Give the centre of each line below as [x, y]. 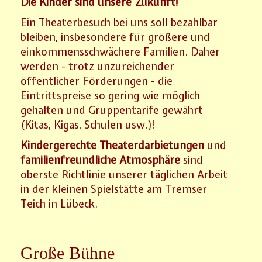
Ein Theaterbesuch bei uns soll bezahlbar [119, 22]
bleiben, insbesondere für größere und [116, 37]
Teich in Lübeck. [59, 204]
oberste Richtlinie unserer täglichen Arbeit [124, 174]
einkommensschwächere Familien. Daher [120, 51]
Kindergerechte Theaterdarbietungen [113, 145]
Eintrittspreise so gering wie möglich [111, 95]
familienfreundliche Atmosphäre [101, 160]
